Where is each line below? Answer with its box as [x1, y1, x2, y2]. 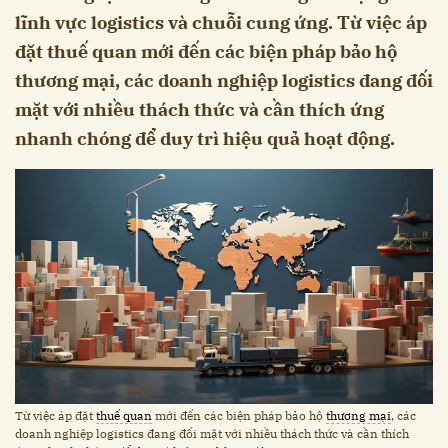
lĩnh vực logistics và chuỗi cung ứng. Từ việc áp [15, 11, 427, 35]
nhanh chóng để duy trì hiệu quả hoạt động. [15, 127, 395, 151]
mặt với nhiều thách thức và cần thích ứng [15, 98, 384, 122]
